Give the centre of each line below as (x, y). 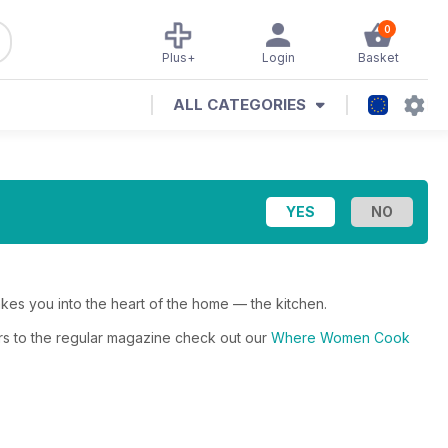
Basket (378, 57)
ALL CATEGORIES (239, 104)
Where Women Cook (340, 337)
